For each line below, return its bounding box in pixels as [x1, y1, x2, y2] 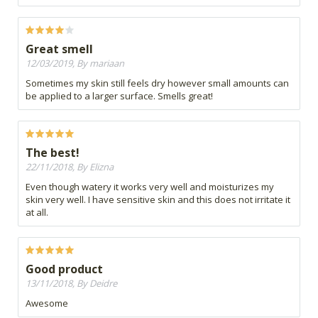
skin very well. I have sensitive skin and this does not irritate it [26, 192, 290, 206]
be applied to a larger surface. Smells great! [26, 89, 213, 102]
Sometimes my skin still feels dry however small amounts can [26, 76, 289, 89]
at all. [26, 205, 48, 219]
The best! [26, 144, 79, 160]
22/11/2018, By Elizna [26, 160, 114, 173]
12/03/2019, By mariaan [26, 56, 124, 70]
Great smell [26, 40, 93, 57]
